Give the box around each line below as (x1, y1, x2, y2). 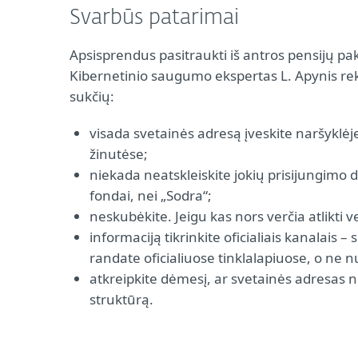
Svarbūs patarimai (70, 8, 239, 29)
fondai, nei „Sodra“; (89, 186, 212, 205)
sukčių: (70, 87, 114, 105)
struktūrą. (89, 290, 153, 308)
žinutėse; (89, 145, 148, 163)
